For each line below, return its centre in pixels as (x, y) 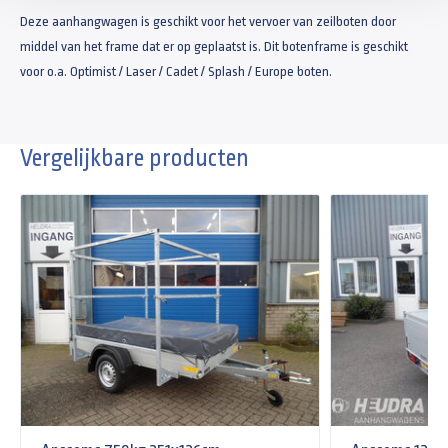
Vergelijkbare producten (134, 158)
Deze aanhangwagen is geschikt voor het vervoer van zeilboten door (208, 21)
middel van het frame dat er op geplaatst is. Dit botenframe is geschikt (214, 46)
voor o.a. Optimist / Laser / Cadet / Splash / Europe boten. (176, 71)
